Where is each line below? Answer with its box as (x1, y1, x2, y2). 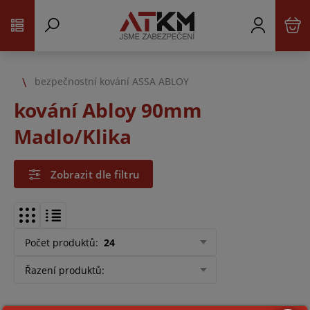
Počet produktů (25, 235, 95, 249)
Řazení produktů (25, 263, 102, 277)
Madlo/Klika (14, 123, 131, 149)
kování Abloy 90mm (14, 97, 202, 123)
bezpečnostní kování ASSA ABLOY (35, 74, 189, 88)
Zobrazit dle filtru (50, 167, 140, 181)
